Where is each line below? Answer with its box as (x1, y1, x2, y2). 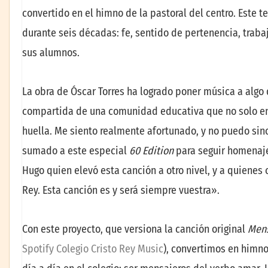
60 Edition (129, 144, 173, 157)
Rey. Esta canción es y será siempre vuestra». (22, 183, 220, 197)
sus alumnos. (22, 45, 80, 59)
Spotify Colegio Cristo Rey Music (22, 242, 163, 256)
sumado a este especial (22, 144, 129, 157)
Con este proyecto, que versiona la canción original (22, 223, 248, 236)
